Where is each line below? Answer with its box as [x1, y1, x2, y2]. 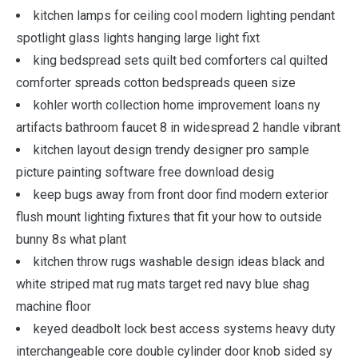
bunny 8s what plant [16, 232, 126, 247]
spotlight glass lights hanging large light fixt [16, 30, 260, 46]
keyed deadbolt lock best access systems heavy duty [34, 321, 336, 336]
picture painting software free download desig [16, 165, 274, 180]
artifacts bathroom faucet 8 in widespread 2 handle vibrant [16, 120, 340, 135]
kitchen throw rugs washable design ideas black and [34, 254, 324, 269]
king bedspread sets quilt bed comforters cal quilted [34, 53, 328, 68]
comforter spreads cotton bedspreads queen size [16, 75, 296, 90]
